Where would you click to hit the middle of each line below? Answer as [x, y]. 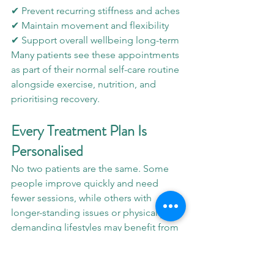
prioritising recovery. [55, 99]
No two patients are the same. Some [91, 169]
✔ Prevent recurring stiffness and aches [95, 11]
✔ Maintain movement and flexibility [90, 26]
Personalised [47, 151]
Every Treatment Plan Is [80, 131]
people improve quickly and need [86, 183]
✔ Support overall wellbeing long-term [95, 40]
